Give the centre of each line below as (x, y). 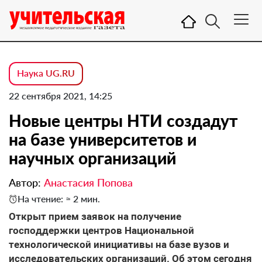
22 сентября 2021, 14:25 (61, 96)
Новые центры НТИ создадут (123, 120)
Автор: (26, 182)
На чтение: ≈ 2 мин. (59, 199)
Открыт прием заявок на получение (95, 216)
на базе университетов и (103, 139)
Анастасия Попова (88, 182)
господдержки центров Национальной (101, 230)
